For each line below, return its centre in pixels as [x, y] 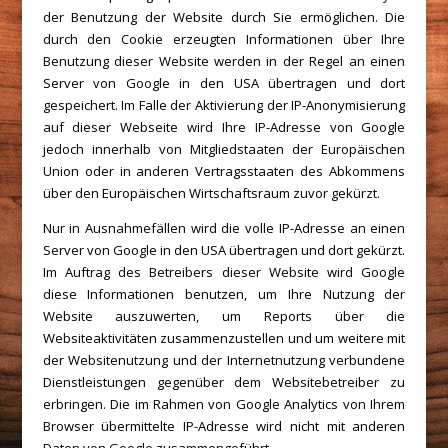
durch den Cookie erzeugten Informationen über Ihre [224, 39]
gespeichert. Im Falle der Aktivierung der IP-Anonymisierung [224, 105]
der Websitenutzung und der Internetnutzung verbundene [224, 360]
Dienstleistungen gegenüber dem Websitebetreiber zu [224, 382]
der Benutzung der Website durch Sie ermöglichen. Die [224, 17]
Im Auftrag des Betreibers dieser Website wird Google [224, 272]
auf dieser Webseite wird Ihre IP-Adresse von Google [224, 127]
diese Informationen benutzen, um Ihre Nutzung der [224, 294]
